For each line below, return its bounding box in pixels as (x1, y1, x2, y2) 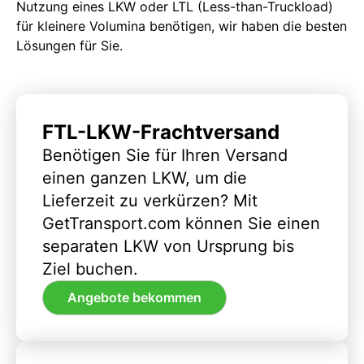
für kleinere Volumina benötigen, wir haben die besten (16, 17, 347, 34)
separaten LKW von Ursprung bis (42, 236, 294, 256)
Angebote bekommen (67, 289, 201, 306)
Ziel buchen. (42, 258, 138, 279)
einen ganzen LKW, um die (42, 167, 247, 188)
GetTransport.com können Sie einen (42, 213, 320, 233)
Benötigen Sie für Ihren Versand (42, 145, 288, 165)
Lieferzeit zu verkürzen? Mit (42, 190, 258, 210)
